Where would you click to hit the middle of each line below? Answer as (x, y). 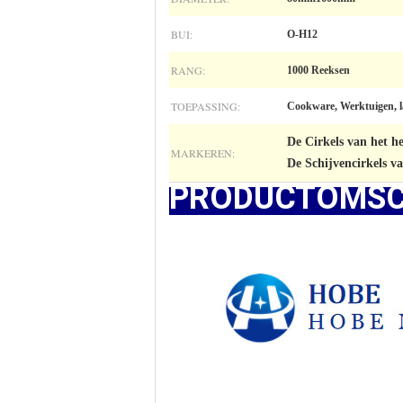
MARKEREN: (203, 153)
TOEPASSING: (206, 106)
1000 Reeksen (318, 70)
